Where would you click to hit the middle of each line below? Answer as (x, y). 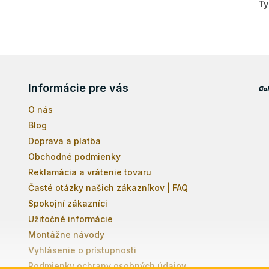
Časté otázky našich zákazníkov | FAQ (108, 187)
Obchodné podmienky (75, 156)
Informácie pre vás (79, 88)
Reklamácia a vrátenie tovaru (90, 172)
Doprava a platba (65, 141)
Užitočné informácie (71, 219)
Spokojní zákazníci (68, 203)
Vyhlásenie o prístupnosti (83, 250)
